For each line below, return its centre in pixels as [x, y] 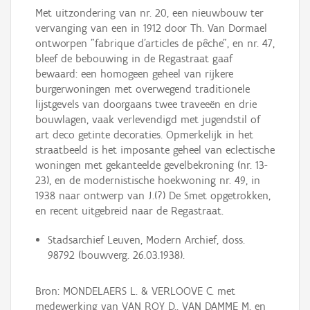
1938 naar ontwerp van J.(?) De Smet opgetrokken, [153, 196]
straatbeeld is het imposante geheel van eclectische [155, 150]
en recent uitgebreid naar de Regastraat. [129, 211]
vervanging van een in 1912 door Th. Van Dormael [151, 28]
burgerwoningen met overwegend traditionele [143, 89]
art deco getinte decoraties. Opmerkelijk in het [144, 135]
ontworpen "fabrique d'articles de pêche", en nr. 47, [155, 44]
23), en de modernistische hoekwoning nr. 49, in [148, 181]
